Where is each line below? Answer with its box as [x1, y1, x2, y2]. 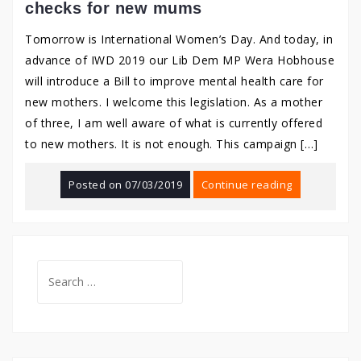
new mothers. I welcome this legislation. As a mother [25, 94, 322, 110]
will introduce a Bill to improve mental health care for [25, 73, 324, 89]
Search [36, 262, 78, 277]
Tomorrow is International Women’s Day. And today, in [25, 31, 333, 47]
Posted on [68, 177, 126, 192]
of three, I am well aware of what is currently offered [25, 115, 322, 131]
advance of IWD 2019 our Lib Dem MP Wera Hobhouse [25, 52, 334, 68]
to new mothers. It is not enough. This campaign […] [25, 136, 318, 151]
